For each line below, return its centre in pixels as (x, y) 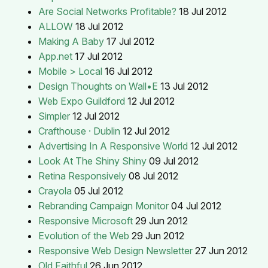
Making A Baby (71, 41)
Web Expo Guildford (82, 101)
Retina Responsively (82, 176)
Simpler (54, 116)
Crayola (55, 191)
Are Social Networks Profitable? (107, 11)
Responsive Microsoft (86, 220)
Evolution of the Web (84, 235)
